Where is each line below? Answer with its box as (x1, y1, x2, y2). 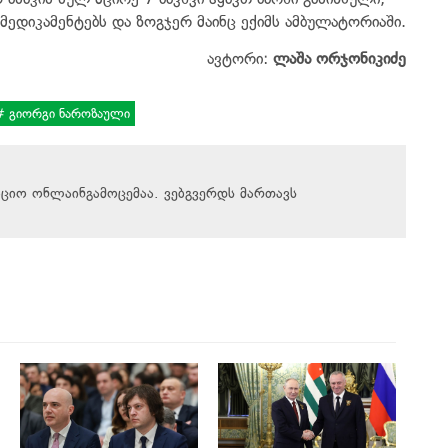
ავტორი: (207, 48, 273, 68)
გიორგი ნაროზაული (5, 105, 130, 121)
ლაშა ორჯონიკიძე (273, 48, 406, 68)
